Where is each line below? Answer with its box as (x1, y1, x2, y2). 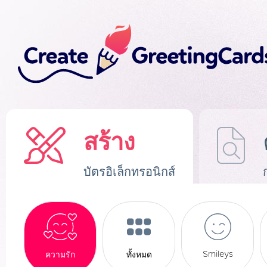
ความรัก (45, 250, 75, 259)
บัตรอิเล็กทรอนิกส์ (83, 166, 175, 178)
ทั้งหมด (126, 250, 152, 259)
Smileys (202, 250, 233, 259)
